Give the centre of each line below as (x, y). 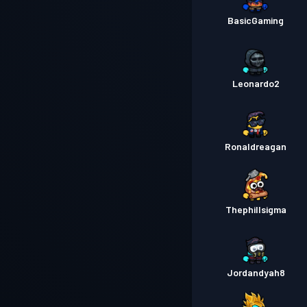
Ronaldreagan (256, 146)
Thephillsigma (256, 209)
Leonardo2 (256, 83)
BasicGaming (256, 20)
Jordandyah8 (256, 272)
